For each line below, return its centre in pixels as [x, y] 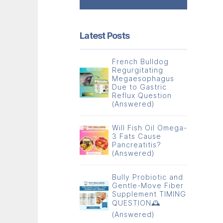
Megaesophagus [143, 78]
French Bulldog [140, 61]
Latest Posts [105, 35]
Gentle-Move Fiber [148, 185]
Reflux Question [142, 95]
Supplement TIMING [149, 194]
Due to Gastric [139, 87]
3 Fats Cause [136, 136]
